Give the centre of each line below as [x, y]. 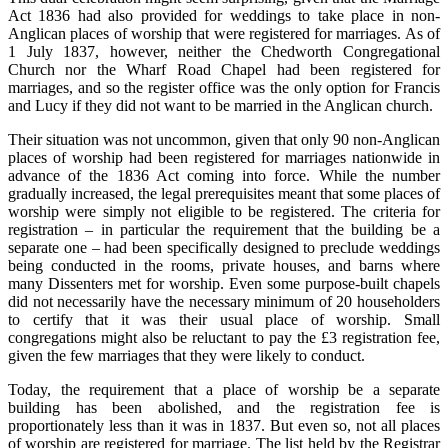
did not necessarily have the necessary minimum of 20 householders [224, 302]
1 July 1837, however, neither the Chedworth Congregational [224, 52]
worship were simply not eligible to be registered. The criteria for [224, 212]
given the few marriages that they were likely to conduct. [186, 356]
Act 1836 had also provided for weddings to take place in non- [224, 16]
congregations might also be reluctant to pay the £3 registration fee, [224, 338]
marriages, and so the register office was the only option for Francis [224, 88]
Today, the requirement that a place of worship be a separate [224, 390]
